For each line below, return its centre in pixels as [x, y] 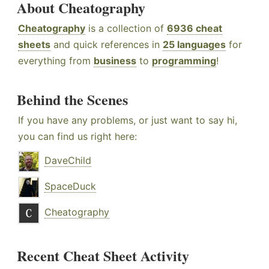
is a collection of [126, 28]
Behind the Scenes [72, 99]
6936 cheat [195, 28]
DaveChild [68, 160]
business [115, 60]
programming [184, 60]
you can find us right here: [77, 136]
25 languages [194, 44]
